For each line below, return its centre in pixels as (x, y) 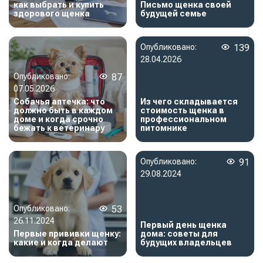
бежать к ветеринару (59, 128)
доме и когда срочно (58, 119)
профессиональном (184, 119)
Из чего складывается (189, 101)
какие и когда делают (61, 242)
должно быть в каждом (63, 110)
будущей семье (174, 13)
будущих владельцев (186, 242)
